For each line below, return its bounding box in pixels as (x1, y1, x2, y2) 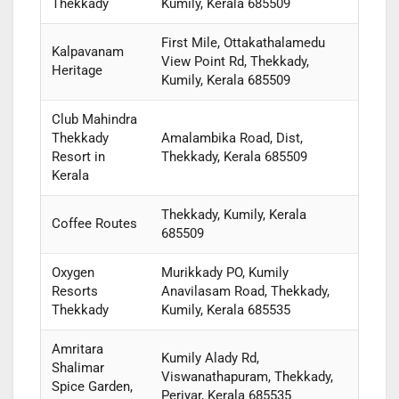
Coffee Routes (51, 216, 137, 232)
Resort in (51, 149, 105, 166)
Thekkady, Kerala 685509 (160, 149, 307, 166)
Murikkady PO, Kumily (160, 265, 289, 281)
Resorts (51, 283, 98, 300)
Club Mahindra (51, 111, 137, 128)
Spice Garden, (51, 379, 133, 395)
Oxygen (51, 265, 94, 281)
